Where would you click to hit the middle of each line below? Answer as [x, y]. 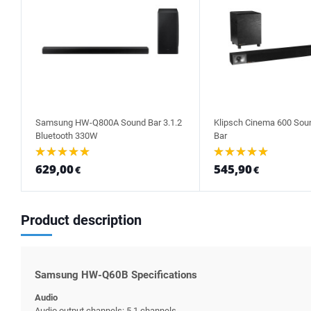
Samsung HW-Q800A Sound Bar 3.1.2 [109, 123]
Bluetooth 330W [67, 136]
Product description [81, 220]
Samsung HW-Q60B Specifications [116, 275]
